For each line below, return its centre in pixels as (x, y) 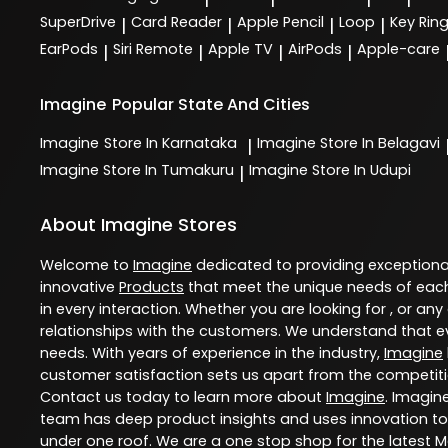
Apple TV (240, 48)
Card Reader (176, 21)
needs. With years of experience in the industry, (212, 352)
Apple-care (398, 48)
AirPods (315, 48)
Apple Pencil (280, 21)
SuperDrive (78, 21)
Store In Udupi (361, 169)
